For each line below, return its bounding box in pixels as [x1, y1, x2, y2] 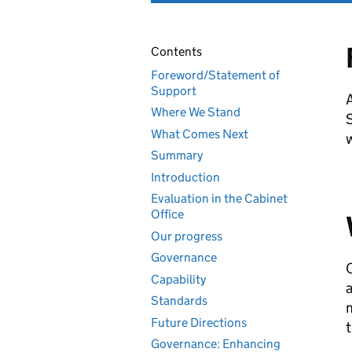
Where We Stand [151, 104, 240, 119]
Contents [151, 44, 202, 59]
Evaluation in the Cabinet [151, 191, 288, 206]
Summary [151, 148, 203, 163]
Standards [151, 293, 207, 308]
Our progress [151, 228, 222, 244]
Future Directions [151, 314, 247, 330]
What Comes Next [151, 126, 248, 141]
